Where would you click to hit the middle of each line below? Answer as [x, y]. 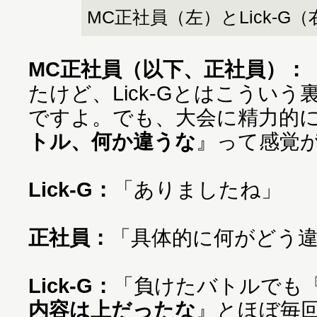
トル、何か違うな [112, 141]
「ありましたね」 [197, 189]
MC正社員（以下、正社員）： [167, 69]
